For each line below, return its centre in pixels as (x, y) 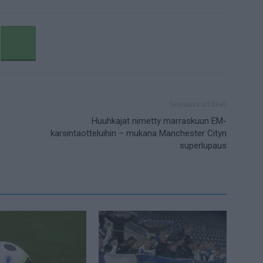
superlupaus (203, 146)
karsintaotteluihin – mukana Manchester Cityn (139, 134)
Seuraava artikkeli (198, 105)
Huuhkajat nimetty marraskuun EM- (159, 121)
